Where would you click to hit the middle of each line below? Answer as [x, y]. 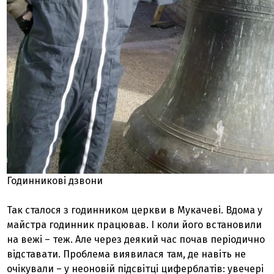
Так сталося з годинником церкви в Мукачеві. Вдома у [135, 210]
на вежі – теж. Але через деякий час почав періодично [136, 239]
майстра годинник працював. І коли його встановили [135, 224]
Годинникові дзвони [55, 180]
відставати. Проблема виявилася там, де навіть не [127, 254]
